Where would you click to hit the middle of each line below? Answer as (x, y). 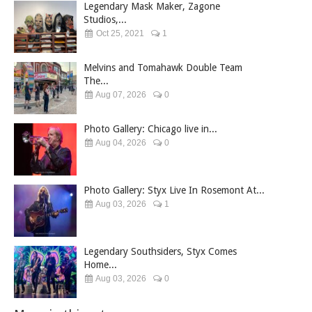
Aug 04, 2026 (120, 142)
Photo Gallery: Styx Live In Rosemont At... (174, 190)
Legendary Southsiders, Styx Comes (160, 251)
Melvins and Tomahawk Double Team (163, 67)
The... (96, 80)
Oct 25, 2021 (119, 33)
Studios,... (105, 19)
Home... (100, 264)
